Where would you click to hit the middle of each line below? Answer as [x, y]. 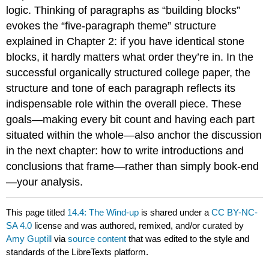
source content [97, 238]
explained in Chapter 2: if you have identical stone [125, 41]
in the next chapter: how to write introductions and [125, 150]
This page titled [37, 212]
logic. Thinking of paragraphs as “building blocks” [123, 10]
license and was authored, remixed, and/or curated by [138, 225]
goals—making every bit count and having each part [131, 119]
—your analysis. [45, 182]
